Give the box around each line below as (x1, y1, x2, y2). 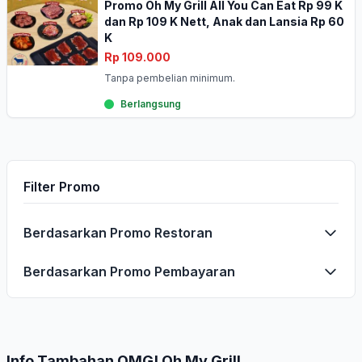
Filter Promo (23, 179, 100, 195)
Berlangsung (120, 98, 181, 110)
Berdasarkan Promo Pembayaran (23, 263, 235, 280)
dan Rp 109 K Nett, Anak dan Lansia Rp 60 (104, 15, 344, 28)
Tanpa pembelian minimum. (104, 72, 235, 84)
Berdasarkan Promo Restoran (23, 225, 213, 241)
